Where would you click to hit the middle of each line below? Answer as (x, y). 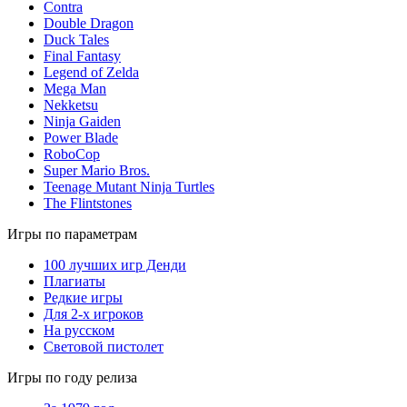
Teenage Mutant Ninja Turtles (129, 186)
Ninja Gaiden (82, 121)
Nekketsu (71, 104)
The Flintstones (88, 203)
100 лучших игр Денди (115, 264)
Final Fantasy (82, 55)
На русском (79, 330)
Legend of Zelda (91, 72)
